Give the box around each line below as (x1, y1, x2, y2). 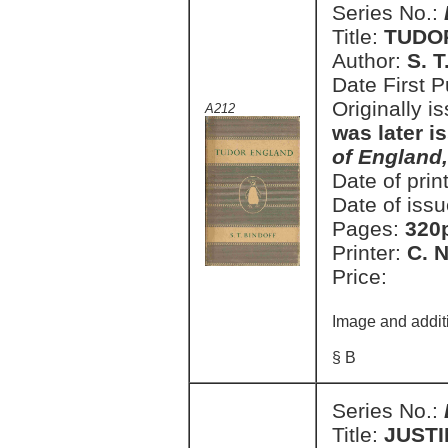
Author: (332, 49, 407, 72)
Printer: (332, 241, 407, 264)
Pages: (332, 217, 405, 240)
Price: (332, 265, 387, 288)
